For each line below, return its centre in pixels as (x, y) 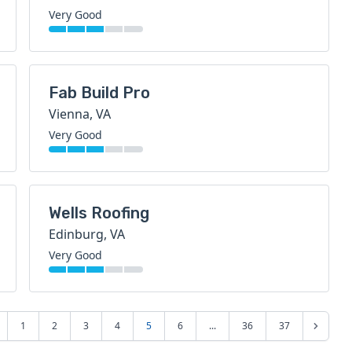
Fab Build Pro (100, 93)
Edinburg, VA (87, 234)
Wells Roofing (99, 213)
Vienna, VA (80, 114)
